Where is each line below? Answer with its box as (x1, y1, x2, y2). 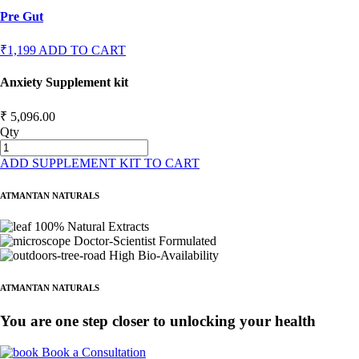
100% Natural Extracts (34, 220, 149, 234)
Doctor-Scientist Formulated (74, 234, 216, 248)
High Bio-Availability (109, 248, 219, 263)
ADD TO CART (38, 43, 126, 57)
